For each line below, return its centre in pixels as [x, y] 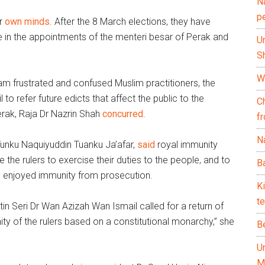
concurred [123, 114]
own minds [27, 22]
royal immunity [186, 145]
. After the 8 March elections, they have [130, 22]
